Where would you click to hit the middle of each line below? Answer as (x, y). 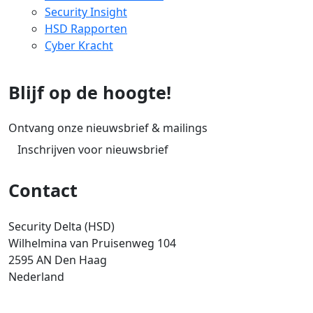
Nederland (36, 277)
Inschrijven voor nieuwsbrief (93, 150)
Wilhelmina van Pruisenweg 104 (92, 243)
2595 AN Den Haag (58, 260)
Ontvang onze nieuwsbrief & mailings (108, 128)
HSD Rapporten (86, 28)
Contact (43, 190)
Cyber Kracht (79, 45)
